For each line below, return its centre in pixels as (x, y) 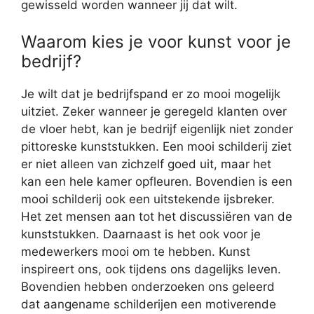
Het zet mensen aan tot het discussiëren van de (157, 216)
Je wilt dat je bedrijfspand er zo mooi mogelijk (151, 94)
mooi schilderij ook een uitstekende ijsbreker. (148, 199)
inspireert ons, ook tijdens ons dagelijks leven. (151, 269)
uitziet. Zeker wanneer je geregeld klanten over (154, 111)
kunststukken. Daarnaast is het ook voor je (141, 234)
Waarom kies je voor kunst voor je (156, 41)
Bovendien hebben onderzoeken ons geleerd (148, 286)
